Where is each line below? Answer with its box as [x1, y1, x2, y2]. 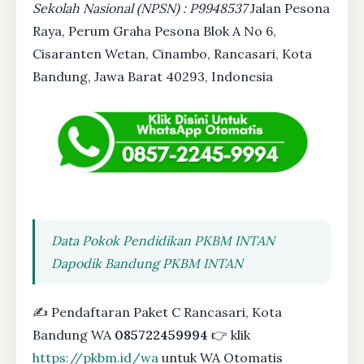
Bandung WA [32, 327, 115, 344]
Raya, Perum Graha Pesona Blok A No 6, [32, 23, 276, 40]
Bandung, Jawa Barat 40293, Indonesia [32, 68, 273, 85]
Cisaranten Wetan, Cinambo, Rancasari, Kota [32, 45, 312, 63]
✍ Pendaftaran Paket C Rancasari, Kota [32, 304, 282, 321]
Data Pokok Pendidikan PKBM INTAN [51, 232, 275, 249]
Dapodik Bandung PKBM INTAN [51, 255, 243, 272]
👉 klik [208, 327, 250, 344]
